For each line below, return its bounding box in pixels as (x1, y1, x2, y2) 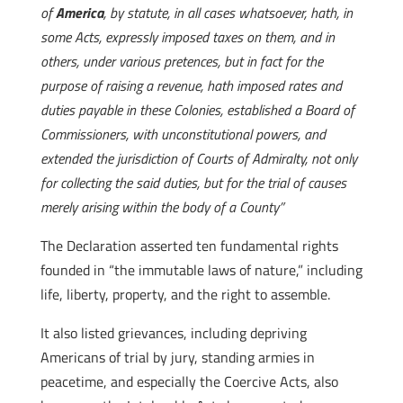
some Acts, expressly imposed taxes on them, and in (40, 26, 335, 48)
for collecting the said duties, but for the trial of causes (40, 172, 346, 193)
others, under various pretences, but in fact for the (40, 50, 323, 72)
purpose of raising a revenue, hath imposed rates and (40, 75, 342, 96)
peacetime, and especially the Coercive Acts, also (40, 371, 338, 392)
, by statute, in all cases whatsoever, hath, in (103, 2, 353, 23)
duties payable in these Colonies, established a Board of (40, 99, 354, 121)
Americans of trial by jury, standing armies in (40, 346, 315, 368)
